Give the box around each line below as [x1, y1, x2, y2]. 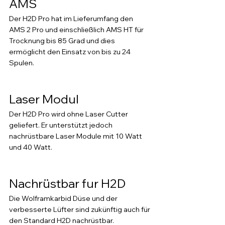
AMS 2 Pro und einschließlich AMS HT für [9, 25, 145, 34]
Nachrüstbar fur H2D [9, 176, 126, 191]
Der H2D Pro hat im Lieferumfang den [9, 14, 135, 23]
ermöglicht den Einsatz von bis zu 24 [9, 47, 132, 56]
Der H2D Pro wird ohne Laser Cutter [9, 109, 130, 119]
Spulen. [9, 58, 34, 67]
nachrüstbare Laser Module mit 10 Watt [9, 132, 144, 141]
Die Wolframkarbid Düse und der [9, 194, 119, 203]
